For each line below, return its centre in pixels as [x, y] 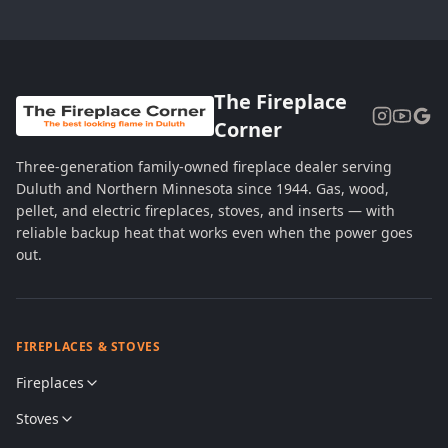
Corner [247, 129]
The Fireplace [280, 101]
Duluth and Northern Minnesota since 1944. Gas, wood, [202, 188]
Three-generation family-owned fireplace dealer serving [204, 166]
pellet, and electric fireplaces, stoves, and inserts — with [205, 210]
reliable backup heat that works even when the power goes [214, 232]
